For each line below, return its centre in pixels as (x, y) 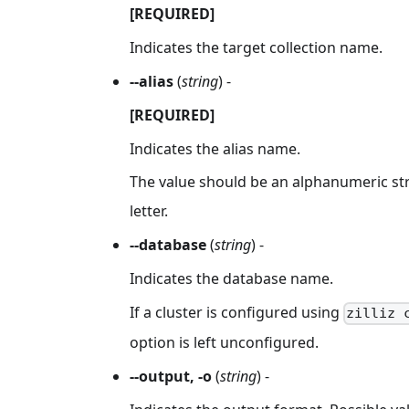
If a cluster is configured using (236, 312)
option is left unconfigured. (224, 343)
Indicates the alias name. (215, 148)
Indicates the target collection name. (256, 48)
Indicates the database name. (231, 278)
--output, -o (171, 377)
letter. (149, 211)
